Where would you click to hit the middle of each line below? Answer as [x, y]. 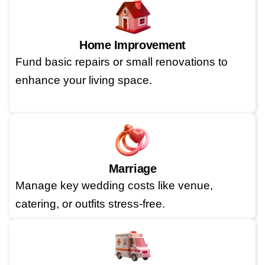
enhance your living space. [84, 80]
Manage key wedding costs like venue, [114, 185]
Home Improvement [132, 45]
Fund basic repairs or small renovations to [122, 62]
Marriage [132, 168]
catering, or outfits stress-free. [90, 203]
